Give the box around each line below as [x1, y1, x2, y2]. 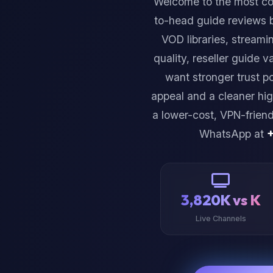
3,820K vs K [180, 190, 261, 209]
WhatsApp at [199, 127, 267, 140]
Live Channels [195, 213, 246, 223]
